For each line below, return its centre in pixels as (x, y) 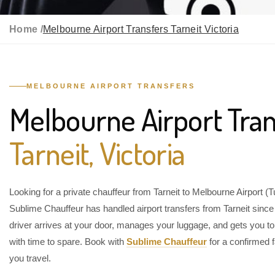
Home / (26, 29)
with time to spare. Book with (68, 242)
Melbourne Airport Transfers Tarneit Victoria (141, 29)
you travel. (30, 258)
